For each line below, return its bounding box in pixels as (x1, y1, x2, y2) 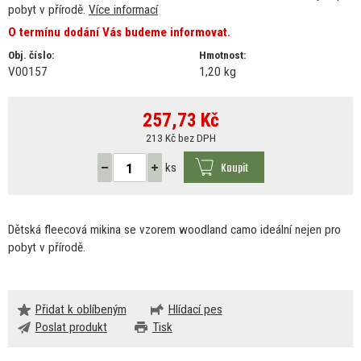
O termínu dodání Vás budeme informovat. (8, 24, 230, 39)
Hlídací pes (168, 302, 222, 317)
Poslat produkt (35, 320, 107, 335)
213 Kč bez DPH (145, 131, 216, 144)
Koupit (220, 159, 248, 179)
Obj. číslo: (8, 48, 55, 61)
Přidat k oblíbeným (35, 302, 127, 317)
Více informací (89, 2, 158, 17)
